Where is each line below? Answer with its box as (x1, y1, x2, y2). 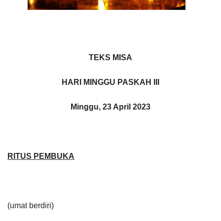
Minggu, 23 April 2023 (71, 102, 150, 111)
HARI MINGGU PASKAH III (62, 77, 159, 86)
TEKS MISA (89, 53, 132, 62)
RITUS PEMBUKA (7, 151, 74, 160)
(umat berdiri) (7, 201, 54, 210)
